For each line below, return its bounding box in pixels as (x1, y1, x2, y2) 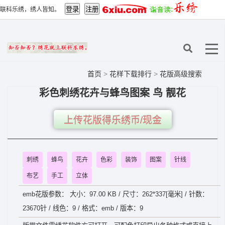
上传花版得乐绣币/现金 (63, 115, 162, 126)
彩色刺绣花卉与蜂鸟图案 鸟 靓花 (39, 87, 186, 98)
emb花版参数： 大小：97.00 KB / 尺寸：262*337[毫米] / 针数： (23, 190, 208, 198)
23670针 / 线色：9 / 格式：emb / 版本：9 (23, 204, 143, 212)
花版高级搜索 (160, 70, 202, 78)
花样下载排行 (109, 70, 154, 78)
